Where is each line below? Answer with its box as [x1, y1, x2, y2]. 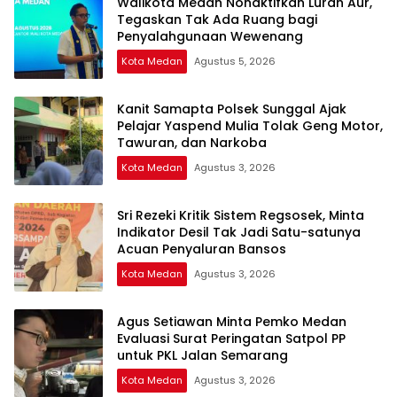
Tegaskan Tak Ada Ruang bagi [117, 11, 317, 29]
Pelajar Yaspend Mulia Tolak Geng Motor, [117, 117, 383, 136]
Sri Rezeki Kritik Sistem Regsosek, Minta [117, 206, 364, 225]
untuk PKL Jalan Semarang [117, 346, 288, 365]
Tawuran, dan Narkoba [117, 134, 267, 152]
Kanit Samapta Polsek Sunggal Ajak [117, 100, 346, 119]
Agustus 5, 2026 [194, 54, 276, 69]
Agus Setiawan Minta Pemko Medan [117, 313, 346, 331]
